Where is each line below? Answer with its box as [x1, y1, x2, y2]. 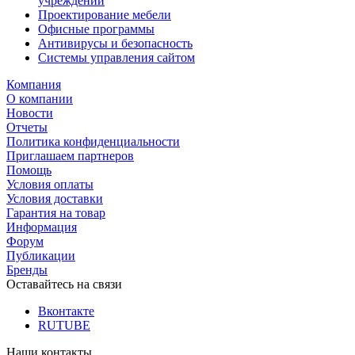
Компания [6, 78, 61, 92]
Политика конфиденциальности [6, 135, 180, 149]
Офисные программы [38, 22, 155, 36]
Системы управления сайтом [38, 51, 195, 65]
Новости [6, 106, 53, 120]
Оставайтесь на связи [6, 277, 122, 292]
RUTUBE [38, 319, 90, 333]
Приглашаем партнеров [6, 149, 134, 163]
